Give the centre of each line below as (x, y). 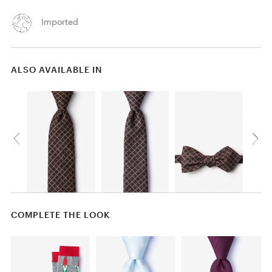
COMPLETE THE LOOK (60, 215)
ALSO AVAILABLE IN (56, 69)
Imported (60, 21)
